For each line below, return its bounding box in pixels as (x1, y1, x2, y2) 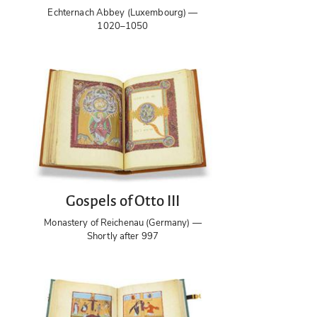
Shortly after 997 (86, 229, 159, 243)
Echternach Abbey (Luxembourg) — (47, 6, 198, 19)
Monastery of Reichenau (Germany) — (44, 216, 202, 229)
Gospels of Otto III (65, 192, 180, 209)
